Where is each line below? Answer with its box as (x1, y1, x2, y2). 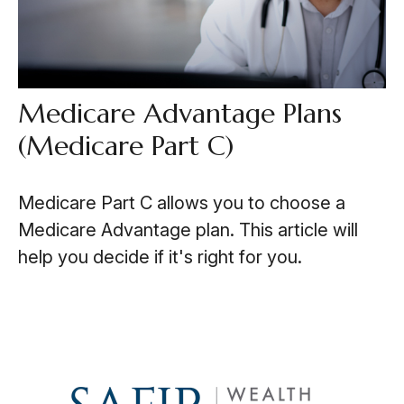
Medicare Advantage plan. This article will (17, 219, 358, 242)
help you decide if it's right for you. (17, 246, 302, 269)
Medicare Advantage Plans (17, 96, 342, 131)
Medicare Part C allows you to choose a (17, 192, 345, 215)
